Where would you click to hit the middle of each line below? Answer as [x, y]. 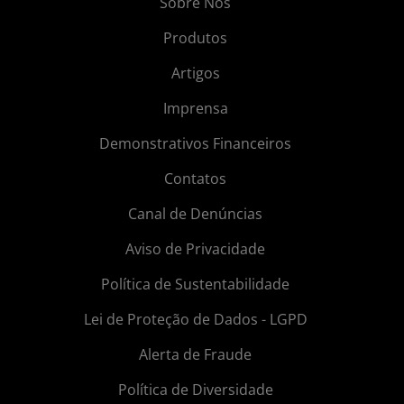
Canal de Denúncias [195, 214]
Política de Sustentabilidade [195, 285]
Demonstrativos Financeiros [195, 144]
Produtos [195, 38]
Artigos [195, 73]
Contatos [195, 179]
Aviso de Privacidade [195, 249]
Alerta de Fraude [195, 355]
